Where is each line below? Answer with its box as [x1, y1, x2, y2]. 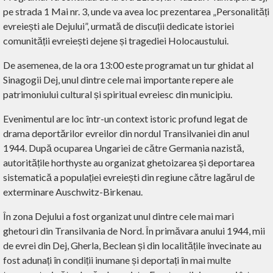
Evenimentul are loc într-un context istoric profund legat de [3, 113, 247, 125]
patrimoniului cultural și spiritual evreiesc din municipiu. [3, 88, 232, 101]
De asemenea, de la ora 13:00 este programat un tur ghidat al [3, 59, 253, 71]
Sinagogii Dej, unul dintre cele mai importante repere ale [3, 74, 233, 86]
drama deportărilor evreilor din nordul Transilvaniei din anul [3, 127, 249, 140]
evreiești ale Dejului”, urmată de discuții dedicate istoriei [3, 20, 234, 32]
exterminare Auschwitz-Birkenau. [3, 186, 143, 198]
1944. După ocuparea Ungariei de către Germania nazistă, [3, 142, 244, 154]
